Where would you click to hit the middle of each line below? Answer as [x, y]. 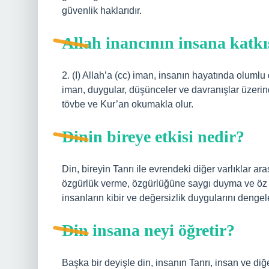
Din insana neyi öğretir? [148, 230]
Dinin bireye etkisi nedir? [153, 137]
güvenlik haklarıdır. [102, 11]
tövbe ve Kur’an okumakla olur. [128, 104]
